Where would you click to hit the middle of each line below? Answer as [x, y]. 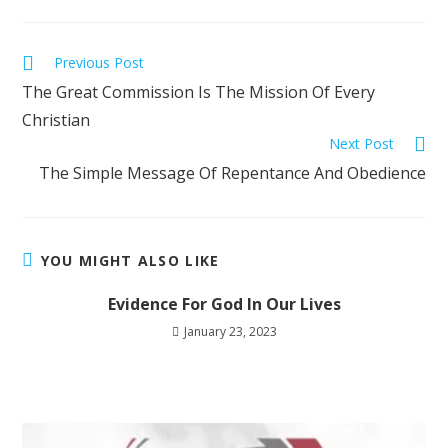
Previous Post [99, 63]
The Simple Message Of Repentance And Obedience [232, 173]
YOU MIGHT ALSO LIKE [130, 261]
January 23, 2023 [230, 332]
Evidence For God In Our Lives [224, 304]
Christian [56, 120]
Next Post [361, 144]
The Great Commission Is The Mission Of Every [199, 92]
